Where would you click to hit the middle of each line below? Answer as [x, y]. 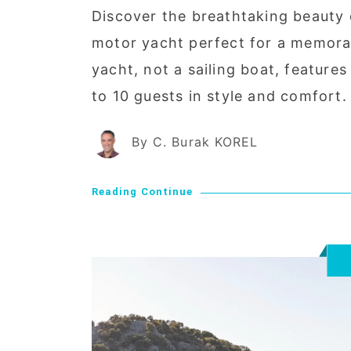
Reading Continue [143, 191]
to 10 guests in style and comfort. [219, 96]
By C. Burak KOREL [195, 141]
